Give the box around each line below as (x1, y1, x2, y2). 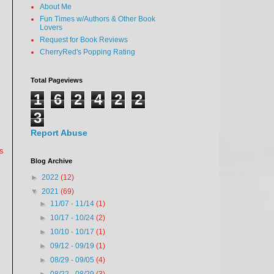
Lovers (40, 23, 62, 32)
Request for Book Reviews (40, 35, 128, 44)
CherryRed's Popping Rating (40, 48, 135, 56)
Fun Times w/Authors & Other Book (40, 15, 155, 23)
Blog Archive (31, 157, 72, 165)
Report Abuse (31, 128, 87, 138)
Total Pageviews (31, 76, 83, 84)
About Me (40, 2, 72, 11)
